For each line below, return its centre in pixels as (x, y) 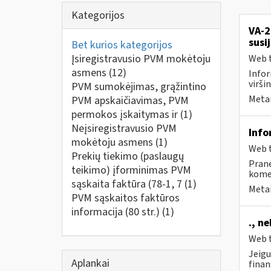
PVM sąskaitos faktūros (126, 198)
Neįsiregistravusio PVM (124, 129)
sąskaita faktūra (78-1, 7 (128, 184)
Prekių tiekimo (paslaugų (128, 156)
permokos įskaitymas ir (126, 115)
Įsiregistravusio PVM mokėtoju (141, 59)
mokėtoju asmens (113, 142)
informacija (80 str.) (117, 212)
